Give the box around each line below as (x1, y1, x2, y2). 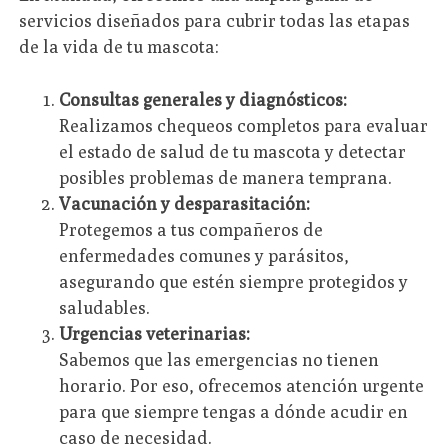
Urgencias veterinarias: (59, 322, 251, 344)
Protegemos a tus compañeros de (59, 218, 324, 240)
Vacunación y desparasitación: (59, 192, 311, 214)
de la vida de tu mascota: (19, 36, 220, 58)
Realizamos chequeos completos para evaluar (59, 114, 429, 136)
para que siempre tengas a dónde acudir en (59, 400, 409, 422)
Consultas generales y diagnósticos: (59, 88, 348, 110)
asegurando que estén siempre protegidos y (59, 270, 409, 292)
